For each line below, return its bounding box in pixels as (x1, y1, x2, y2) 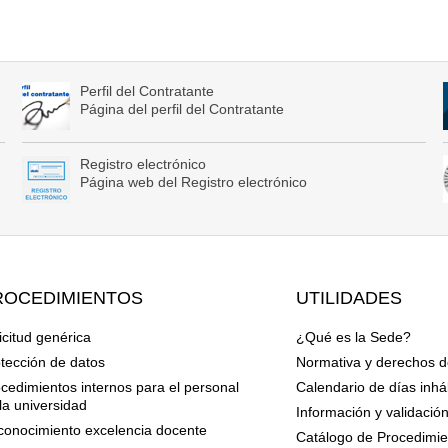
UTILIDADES (295, 288, 402, 309)
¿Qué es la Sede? (295, 329, 411, 346)
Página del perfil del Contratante (79, 101, 284, 118)
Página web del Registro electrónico (79, 174, 307, 191)
